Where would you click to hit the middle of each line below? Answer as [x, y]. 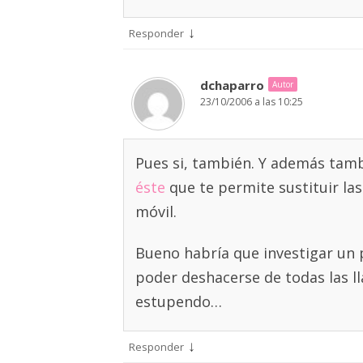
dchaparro [232, 85]
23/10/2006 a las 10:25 [252, 102]
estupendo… [179, 301]
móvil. [156, 211]
